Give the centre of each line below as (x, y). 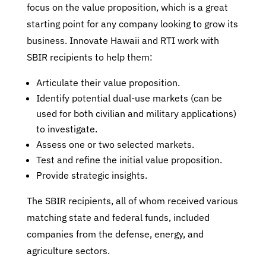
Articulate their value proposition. (108, 83)
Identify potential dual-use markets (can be (129, 98)
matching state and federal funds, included (118, 217)
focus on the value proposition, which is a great (127, 7)
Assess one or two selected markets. (115, 144)
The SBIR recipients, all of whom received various (132, 201)
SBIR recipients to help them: (89, 57)
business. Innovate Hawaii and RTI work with (123, 40)
